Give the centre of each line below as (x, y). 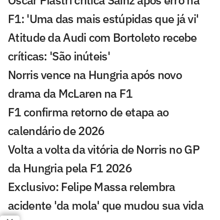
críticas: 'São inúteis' (59, 56)
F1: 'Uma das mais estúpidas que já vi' (103, 19)
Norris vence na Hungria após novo (95, 75)
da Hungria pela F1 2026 (70, 168)
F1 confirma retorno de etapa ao (88, 112)
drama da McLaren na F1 (70, 94)
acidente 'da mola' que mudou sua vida (106, 206)
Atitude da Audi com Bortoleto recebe (102, 38)
